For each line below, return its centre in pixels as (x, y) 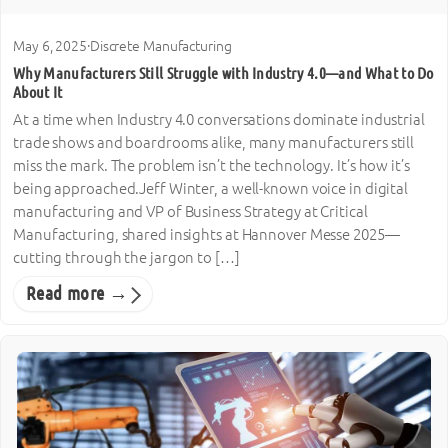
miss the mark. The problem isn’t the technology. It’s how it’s (211, 166)
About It (38, 91)
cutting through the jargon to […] (126, 258)
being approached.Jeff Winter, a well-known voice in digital (211, 189)
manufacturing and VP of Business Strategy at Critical (190, 212)
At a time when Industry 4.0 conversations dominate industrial (219, 120)
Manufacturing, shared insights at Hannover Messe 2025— (206, 235)
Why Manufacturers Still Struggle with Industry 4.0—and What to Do (223, 72)
